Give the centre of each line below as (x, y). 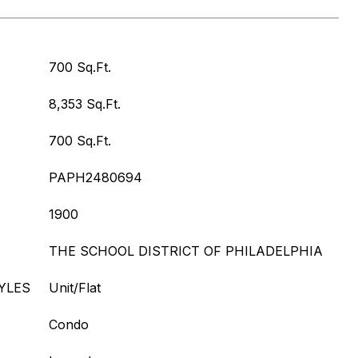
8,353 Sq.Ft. (85, 104)
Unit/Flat (75, 288)
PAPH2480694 (95, 177)
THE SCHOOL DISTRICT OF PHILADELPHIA (186, 251)
